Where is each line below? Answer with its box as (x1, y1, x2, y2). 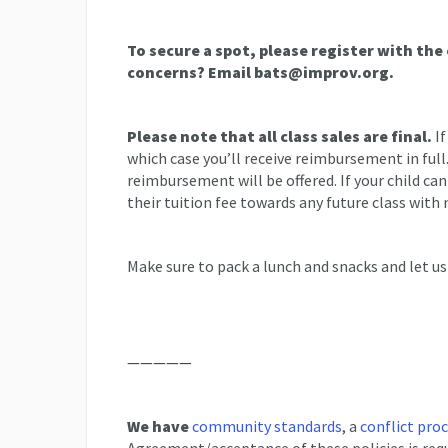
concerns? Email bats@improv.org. (127, 62, 394, 82)
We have (127, 416, 192, 436)
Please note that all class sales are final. (127, 126, 432, 146)
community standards (192, 416, 342, 436)
